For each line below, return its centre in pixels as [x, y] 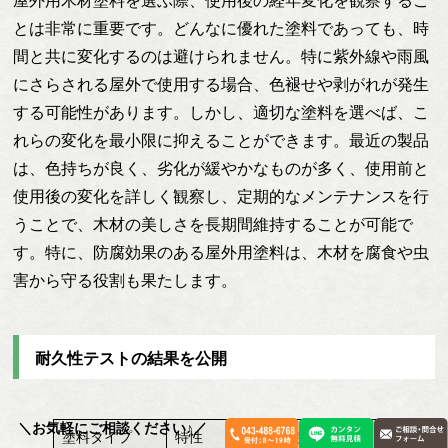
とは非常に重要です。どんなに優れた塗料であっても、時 [221, 29]
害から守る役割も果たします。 [125, 281]
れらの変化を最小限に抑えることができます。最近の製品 [221, 141]
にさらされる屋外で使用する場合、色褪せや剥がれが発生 [221, 85]
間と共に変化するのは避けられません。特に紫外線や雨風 [221, 57]
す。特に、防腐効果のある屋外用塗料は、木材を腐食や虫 [221, 253]
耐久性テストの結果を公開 [131, 358]
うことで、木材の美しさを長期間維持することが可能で [213, 225]
